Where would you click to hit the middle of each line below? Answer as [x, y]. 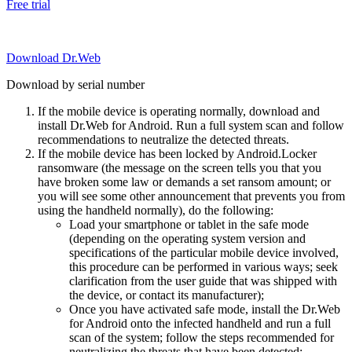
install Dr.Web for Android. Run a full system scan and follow [191, 125]
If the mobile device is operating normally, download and [179, 111]
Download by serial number [75, 84]
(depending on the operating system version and [187, 238]
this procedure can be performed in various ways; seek [203, 266]
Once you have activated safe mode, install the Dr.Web [205, 309]
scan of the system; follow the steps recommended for [202, 337]
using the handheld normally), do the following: [156, 210]
